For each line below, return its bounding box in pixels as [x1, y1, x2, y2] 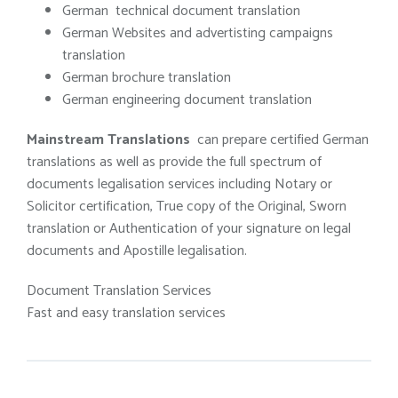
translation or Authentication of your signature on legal [27, 217, 351, 241]
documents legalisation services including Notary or [27, 172, 332, 196]
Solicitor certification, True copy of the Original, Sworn [27, 195, 346, 219]
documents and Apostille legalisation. [27, 239, 247, 263]
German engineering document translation [62, 88, 312, 112]
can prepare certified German [190, 128, 369, 152]
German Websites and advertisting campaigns [62, 21, 333, 45]
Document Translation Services [27, 279, 211, 303]
